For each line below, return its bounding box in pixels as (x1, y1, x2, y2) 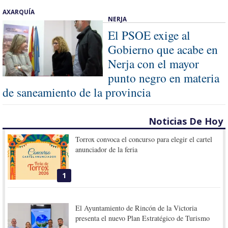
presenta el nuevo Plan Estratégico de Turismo (75, 213, 210, 223)
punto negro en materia (108, 69, 219, 86)
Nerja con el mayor (108, 55, 199, 72)
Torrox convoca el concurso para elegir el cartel (75, 134, 213, 144)
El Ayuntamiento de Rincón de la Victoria (75, 203, 197, 213)
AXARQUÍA (3, 7, 35, 16)
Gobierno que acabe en (108, 41, 218, 58)
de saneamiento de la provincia (3, 83, 151, 100)
